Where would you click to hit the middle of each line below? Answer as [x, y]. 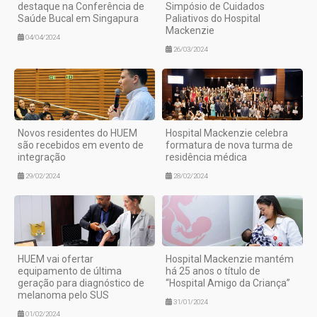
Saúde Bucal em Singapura [78, 19]
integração [42, 157]
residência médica [206, 157]
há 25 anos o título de [213, 271]
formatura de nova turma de [229, 145]
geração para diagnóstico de [81, 283]
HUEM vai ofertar [56, 259]
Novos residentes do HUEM [77, 133]
